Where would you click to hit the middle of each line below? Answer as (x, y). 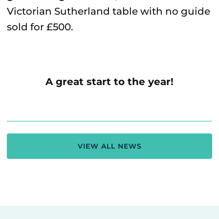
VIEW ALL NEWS (109, 146)
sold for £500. (40, 27)
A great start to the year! (109, 82)
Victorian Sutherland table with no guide (109, 11)
